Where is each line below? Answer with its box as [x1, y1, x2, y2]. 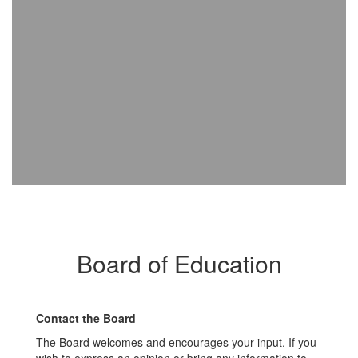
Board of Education [76, 246, 282, 280]
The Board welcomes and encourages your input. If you [36, 334, 316, 350]
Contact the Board [36, 310, 136, 326]
